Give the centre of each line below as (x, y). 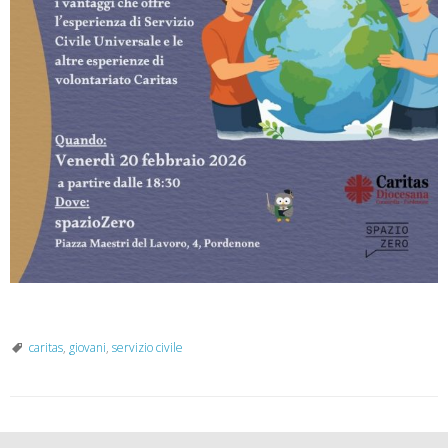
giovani (87, 348)
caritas (46, 348)
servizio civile (147, 348)
